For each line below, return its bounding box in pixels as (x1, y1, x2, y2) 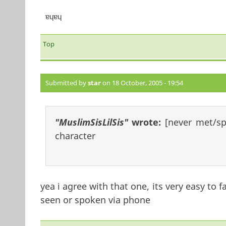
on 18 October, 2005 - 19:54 (100, 78, 183, 88)
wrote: (128, 116, 165, 129)
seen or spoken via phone (40, 194, 150, 206)
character (54, 130, 95, 142)
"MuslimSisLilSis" (54, 116, 128, 129)
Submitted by (45, 78, 88, 88)
